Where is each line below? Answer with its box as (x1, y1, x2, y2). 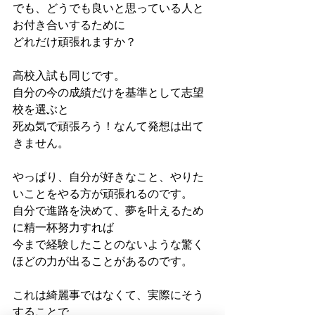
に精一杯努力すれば (13, 221, 114, 235)
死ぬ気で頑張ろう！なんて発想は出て (13, 120, 204, 134)
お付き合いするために (13, 18, 125, 32)
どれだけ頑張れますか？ (13, 35, 136, 49)
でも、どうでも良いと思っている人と (13, 1, 204, 15)
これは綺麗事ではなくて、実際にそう (13, 288, 204, 302)
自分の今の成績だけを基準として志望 (13, 86, 204, 100)
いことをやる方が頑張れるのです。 (13, 187, 193, 201)
